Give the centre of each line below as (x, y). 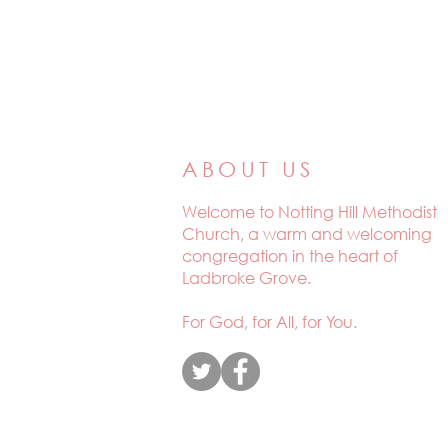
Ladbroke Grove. (246, 277)
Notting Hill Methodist (357, 211)
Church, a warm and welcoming (307, 233)
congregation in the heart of (290, 255)
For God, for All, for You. (269, 321)
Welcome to (230, 211)
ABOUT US (248, 169)
